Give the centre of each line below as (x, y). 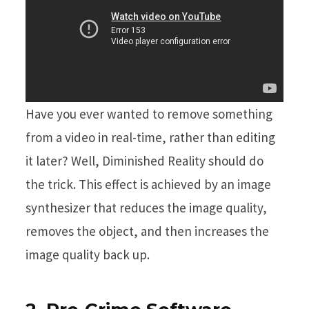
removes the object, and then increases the (147, 231)
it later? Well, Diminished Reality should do (144, 161)
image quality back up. (88, 255)
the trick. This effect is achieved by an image (148, 185)
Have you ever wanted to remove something (149, 114)
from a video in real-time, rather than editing (150, 138)
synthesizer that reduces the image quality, (146, 208)
